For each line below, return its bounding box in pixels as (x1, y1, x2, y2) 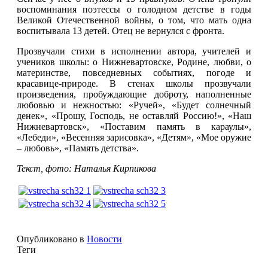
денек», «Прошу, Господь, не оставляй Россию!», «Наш (17, 110, 251, 121)
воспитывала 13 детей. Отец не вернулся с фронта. (17, 25, 224, 36)
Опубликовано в (17, 233, 84, 244)
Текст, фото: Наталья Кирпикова (17, 163, 156, 173)
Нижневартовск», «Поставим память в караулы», (17, 121, 251, 132)
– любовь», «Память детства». (17, 142, 139, 153)
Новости (87, 233, 122, 244)
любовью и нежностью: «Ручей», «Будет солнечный (17, 99, 251, 110)
